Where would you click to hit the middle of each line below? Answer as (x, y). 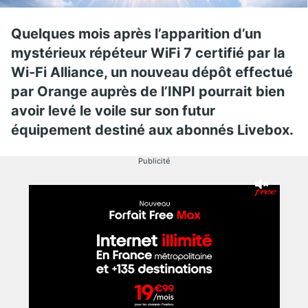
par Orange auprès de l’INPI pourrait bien (148, 91)
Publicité (154, 161)
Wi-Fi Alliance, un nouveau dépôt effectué (152, 72)
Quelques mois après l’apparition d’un (136, 33)
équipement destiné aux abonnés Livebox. (152, 130)
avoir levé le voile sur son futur (113, 110)
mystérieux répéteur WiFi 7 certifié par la (148, 53)
